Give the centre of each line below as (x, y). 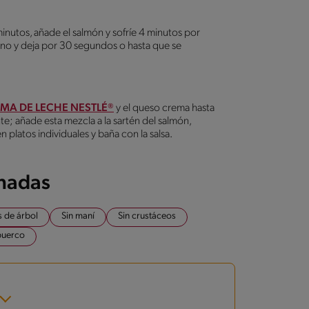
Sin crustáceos (147, 216)
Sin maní (78, 216)
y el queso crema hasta (164, 108)
